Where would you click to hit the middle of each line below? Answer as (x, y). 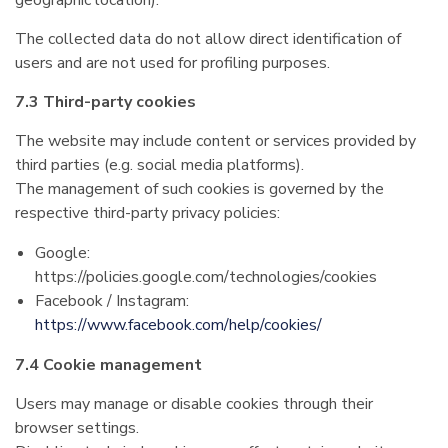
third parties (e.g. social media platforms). (159, 165)
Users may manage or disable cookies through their (194, 404)
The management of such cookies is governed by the (199, 189)
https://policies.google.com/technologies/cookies (206, 277)
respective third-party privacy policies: (147, 213)
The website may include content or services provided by (215, 141)
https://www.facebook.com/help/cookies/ (178, 325)
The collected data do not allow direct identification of (208, 39)
